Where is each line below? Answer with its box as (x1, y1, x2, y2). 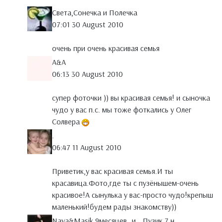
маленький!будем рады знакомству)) (52, 202, 176, 212)
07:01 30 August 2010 (52, 19, 123, 30)
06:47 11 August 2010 (52, 142, 121, 153)
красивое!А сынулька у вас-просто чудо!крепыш (52, 190, 213, 200)
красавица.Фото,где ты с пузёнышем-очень (52, 178, 199, 188)
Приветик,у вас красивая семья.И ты (52, 166, 173, 176)
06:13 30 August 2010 (52, 69, 123, 79)
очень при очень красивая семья (52, 43, 160, 54)
